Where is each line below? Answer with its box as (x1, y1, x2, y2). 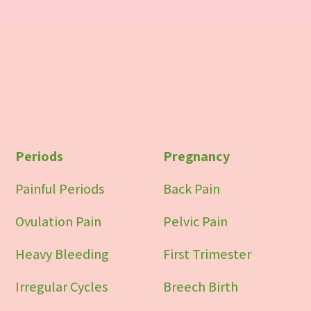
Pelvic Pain (162, 212, 228, 230)
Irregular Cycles (15, 277, 108, 296)
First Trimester (162, 244, 251, 263)
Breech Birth (162, 277, 238, 296)
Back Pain (162, 179, 220, 198)
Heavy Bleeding (15, 244, 109, 263)
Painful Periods (15, 179, 104, 198)
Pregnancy (162, 146, 230, 165)
